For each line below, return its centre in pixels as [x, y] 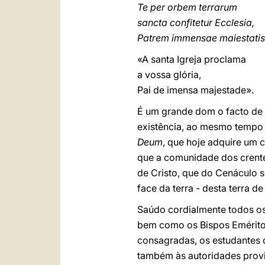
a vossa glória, [170, 75]
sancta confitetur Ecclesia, [197, 22]
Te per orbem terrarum [188, 7]
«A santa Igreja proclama [193, 59]
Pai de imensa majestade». [195, 90]
